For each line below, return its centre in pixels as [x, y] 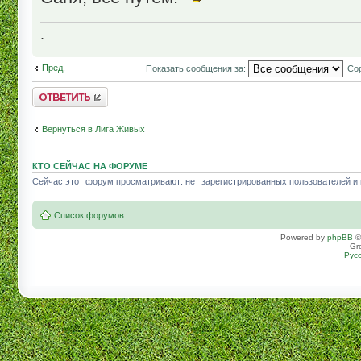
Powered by [304, 237]
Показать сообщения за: [197, 68]
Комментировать [67, 92]
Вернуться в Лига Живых [93, 129]
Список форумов [89, 215]
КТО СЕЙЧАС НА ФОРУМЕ [90, 166]
